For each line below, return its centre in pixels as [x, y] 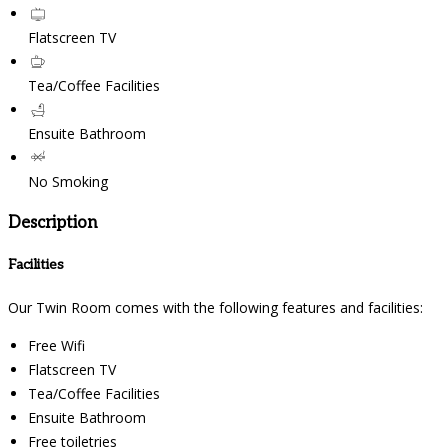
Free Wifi [56, 346]
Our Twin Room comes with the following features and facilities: [215, 308]
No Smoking [68, 182]
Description [52, 222]
